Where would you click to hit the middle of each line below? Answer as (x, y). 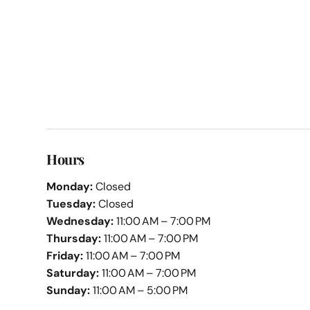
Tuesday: (71, 204)
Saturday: (73, 273)
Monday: (70, 187)
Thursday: (74, 239)
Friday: (65, 256)
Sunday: (69, 291)
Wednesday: (80, 221)
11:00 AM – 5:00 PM (139, 291)
